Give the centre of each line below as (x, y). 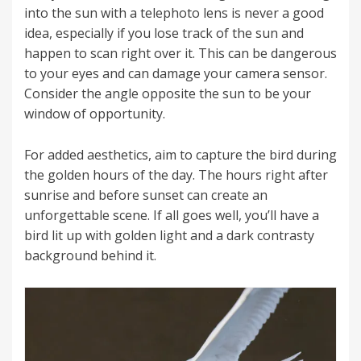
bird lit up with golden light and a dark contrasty (169, 236)
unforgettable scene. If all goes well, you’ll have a (172, 216)
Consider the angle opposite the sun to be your (168, 94)
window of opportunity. (95, 114)
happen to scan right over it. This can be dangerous (180, 54)
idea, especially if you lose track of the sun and (164, 33)
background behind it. (90, 256)
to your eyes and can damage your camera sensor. (176, 74)
